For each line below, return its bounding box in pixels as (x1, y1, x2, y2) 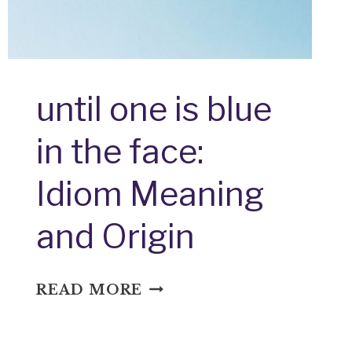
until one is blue (36, 88, 273, 129)
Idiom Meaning (36, 173, 265, 214)
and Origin (36, 215, 196, 256)
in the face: (36, 130, 204, 171)
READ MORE (36, 280, 143, 299)
